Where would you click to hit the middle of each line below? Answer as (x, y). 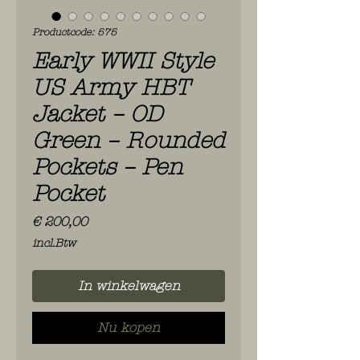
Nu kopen (129, 328)
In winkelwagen (129, 286)
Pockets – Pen (107, 168)
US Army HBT (111, 88)
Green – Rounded (129, 141)
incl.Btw (54, 243)
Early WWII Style (123, 61)
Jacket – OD (97, 115)
